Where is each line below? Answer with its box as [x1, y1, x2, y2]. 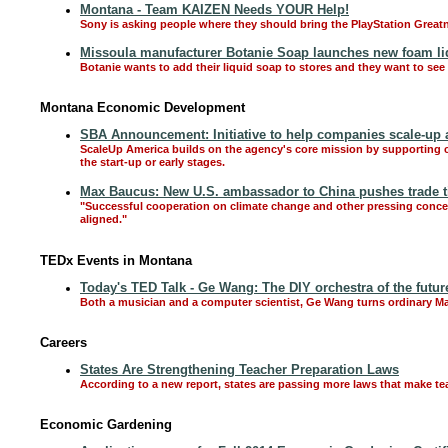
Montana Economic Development [40, 100, 245, 115]
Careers [40, 335, 87, 350]
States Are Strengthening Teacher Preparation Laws [80, 362, 399, 377]
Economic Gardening [40, 417, 172, 432]
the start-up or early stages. [80, 156, 225, 170]
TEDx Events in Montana [40, 253, 192, 268]
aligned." [80, 213, 127, 227]
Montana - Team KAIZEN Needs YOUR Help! [80, 2, 349, 17]
